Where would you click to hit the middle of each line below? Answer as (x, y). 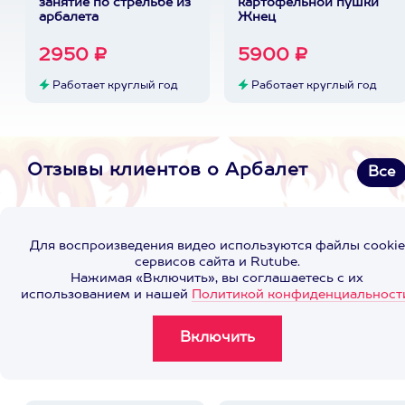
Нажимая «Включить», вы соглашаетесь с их (217, 278)
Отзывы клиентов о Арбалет (168, 171)
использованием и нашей (106, 295)
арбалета (68, 17)
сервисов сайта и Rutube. (217, 262)
